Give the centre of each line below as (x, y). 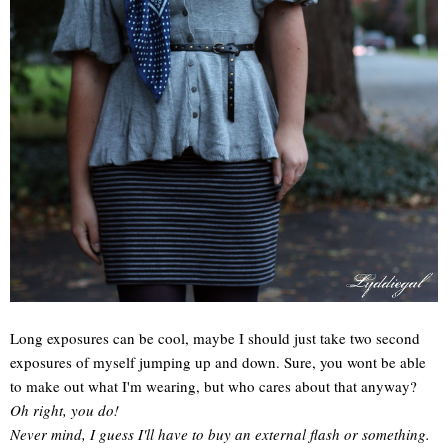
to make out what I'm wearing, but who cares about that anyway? (213, 386)
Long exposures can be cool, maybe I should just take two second (215, 338)
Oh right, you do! (64, 410)
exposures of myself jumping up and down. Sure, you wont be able (218, 362)
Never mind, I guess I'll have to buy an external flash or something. (222, 434)
